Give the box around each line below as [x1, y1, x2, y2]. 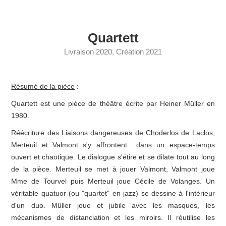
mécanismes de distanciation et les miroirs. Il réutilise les [11, 213, 215, 221]
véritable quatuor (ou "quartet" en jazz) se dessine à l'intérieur [11, 189, 215, 197]
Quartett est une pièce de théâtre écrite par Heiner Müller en [11, 99, 215, 107]
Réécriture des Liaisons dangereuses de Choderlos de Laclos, [11, 129, 215, 137]
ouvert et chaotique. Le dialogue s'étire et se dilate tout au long [11, 153, 215, 161]
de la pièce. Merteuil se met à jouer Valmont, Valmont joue [11, 165, 215, 173]
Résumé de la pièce [11, 82, 75, 90]
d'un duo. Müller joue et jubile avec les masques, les [11, 201, 215, 209]
